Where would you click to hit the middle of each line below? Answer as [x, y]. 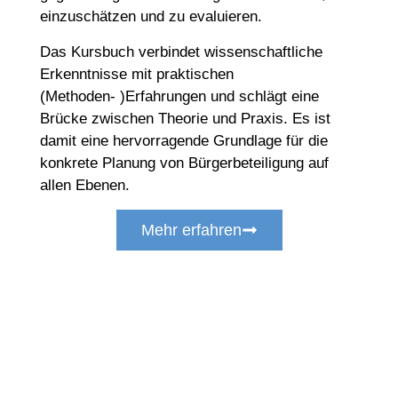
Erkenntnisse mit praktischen [137, 74]
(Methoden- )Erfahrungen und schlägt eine [179, 96]
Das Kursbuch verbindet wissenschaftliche [181, 52]
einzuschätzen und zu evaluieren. [151, 17]
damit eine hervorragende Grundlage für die [184, 140]
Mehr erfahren [191, 230]
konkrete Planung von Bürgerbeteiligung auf [184, 163]
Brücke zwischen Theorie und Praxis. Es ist [185, 118]
